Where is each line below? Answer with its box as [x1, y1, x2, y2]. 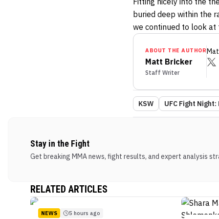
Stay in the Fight [30, 138, 89, 149]
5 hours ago [69, 210, 100, 217]
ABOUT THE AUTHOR [145, 47, 206, 54]
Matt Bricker [145, 57, 193, 67]
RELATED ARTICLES [30, 183, 108, 196]
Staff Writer [145, 69, 179, 77]
